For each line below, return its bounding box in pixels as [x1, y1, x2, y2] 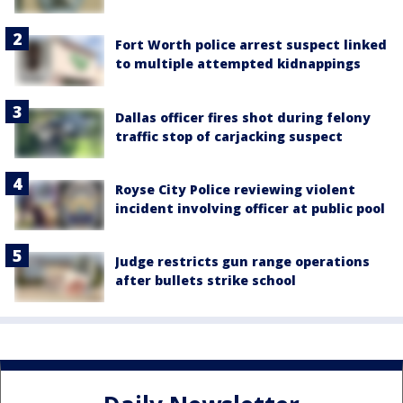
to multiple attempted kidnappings [115, 55, 361, 73]
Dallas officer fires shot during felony [115, 108, 371, 126]
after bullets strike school [115, 272, 296, 289]
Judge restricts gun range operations [115, 253, 370, 270]
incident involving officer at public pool [115, 199, 385, 217]
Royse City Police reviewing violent [115, 180, 355, 198]
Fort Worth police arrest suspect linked [115, 36, 387, 54]
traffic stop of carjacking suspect [115, 127, 343, 145]
